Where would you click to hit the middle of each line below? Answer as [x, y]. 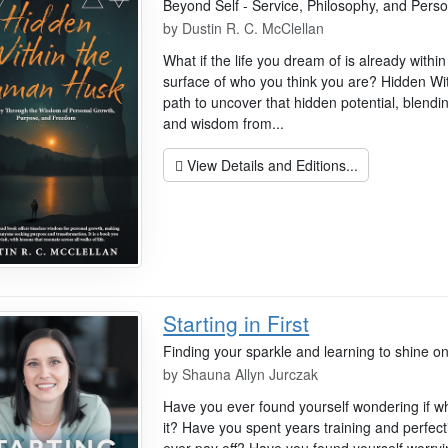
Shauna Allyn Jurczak [250, 374]
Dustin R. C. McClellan [253, 28]
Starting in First [236, 323]
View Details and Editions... [270, 164]
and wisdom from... [224, 123]
